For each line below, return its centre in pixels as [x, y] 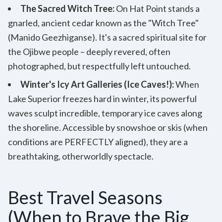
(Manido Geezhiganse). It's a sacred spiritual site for [107, 37]
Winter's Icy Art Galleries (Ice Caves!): [97, 84]
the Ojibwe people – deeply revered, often [89, 51]
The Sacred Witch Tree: [67, 8]
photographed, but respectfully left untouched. [99, 66]
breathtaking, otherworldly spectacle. [81, 156]
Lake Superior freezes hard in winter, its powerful [102, 98]
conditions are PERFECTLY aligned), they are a [98, 141]
